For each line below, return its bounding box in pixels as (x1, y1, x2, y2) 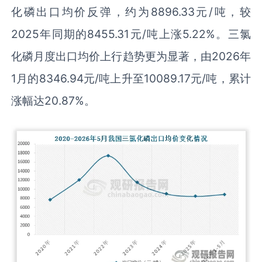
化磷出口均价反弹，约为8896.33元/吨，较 (11, 4, 251, 19)
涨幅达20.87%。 (11, 93, 96, 108)
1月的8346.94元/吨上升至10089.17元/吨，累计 (11, 71, 251, 85)
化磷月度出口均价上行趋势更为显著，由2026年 (11, 49, 251, 63)
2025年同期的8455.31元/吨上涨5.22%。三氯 (11, 26, 251, 41)
